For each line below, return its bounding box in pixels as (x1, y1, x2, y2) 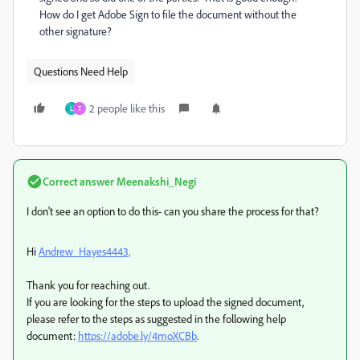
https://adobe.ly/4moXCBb (78, 329, 197, 342)
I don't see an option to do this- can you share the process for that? (27, 204, 321, 218)
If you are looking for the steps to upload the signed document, (27, 295, 304, 309)
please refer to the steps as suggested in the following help (27, 312, 286, 325)
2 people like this (89, 101, 165, 115)
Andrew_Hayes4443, (39, 244, 130, 258)
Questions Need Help (34, 64, 128, 78)
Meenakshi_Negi (114, 174, 196, 188)
